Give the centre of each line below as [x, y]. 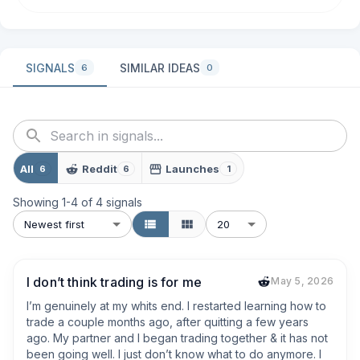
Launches [192, 168]
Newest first [54, 224]
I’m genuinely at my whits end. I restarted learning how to [176, 306]
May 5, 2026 [302, 281]
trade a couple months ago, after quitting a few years [168, 322]
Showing [37, 202]
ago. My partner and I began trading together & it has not [177, 338]
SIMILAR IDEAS [160, 67]
